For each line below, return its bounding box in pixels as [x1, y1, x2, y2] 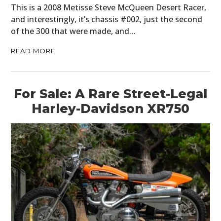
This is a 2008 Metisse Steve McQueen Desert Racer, [11, 2, 207, 13]
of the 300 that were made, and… [11, 26, 136, 37]
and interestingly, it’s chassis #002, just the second [11, 14, 203, 25]
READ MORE [11, 47, 56, 55]
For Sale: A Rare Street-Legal [14, 86, 207, 102]
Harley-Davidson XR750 [32, 101, 189, 116]
